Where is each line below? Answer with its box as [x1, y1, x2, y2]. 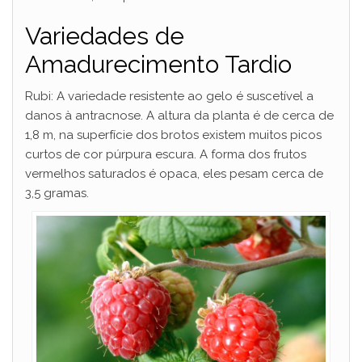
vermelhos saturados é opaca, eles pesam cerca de [25, 166, 323, 182]
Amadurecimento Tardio [25, 50, 292, 79]
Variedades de [25, 22, 184, 51]
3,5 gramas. [25, 186, 89, 201]
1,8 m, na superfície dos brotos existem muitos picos [25, 128, 322, 143]
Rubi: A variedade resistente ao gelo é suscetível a [25, 89, 314, 104]
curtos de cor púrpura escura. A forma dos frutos [25, 147, 306, 162]
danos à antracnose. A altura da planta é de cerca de [25, 108, 334, 124]
